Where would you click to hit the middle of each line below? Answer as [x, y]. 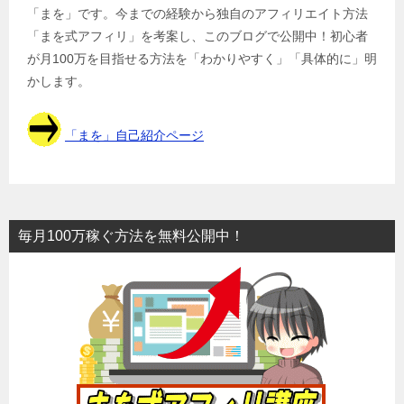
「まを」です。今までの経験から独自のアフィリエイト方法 [197, 13]
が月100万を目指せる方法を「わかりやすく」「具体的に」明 [202, 58]
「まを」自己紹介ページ [134, 135]
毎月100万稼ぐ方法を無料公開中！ [131, 235]
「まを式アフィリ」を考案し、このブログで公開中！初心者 [197, 36]
